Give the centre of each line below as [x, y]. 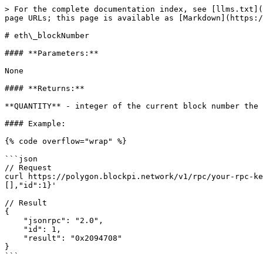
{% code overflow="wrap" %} [66, 141]
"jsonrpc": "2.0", [14, 220]
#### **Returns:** [45, 88]
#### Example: [35, 124]
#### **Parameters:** [52, 53]
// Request [28, 168]
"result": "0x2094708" [14, 238]
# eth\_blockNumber [47, 36]
